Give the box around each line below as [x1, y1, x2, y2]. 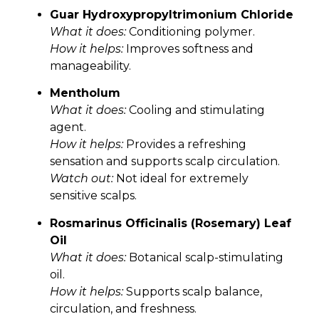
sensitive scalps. [50, 189, 137, 203]
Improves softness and [123, 42, 253, 56]
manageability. [50, 59, 131, 73]
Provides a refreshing [123, 137, 246, 152]
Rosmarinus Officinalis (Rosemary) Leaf [50, 216, 291, 230]
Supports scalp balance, [123, 284, 262, 298]
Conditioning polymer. [126, 25, 255, 39]
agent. [50, 120, 86, 135]
